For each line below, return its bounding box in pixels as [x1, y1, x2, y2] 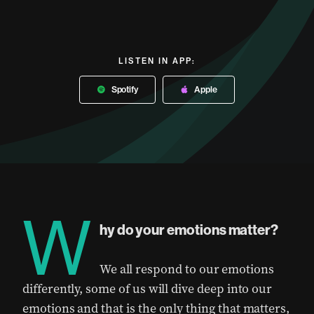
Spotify [111, 84, 138, 95]
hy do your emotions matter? [99, 221, 279, 238]
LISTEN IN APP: [118, 56, 196, 66]
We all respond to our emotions [99, 261, 274, 278]
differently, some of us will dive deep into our [22, 280, 273, 297]
